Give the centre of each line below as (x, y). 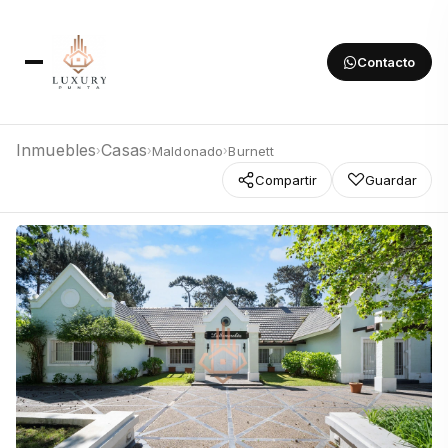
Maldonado (188, 150)
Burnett (251, 150)
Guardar (391, 180)
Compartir (286, 180)
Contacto (386, 62)
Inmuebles (56, 150)
